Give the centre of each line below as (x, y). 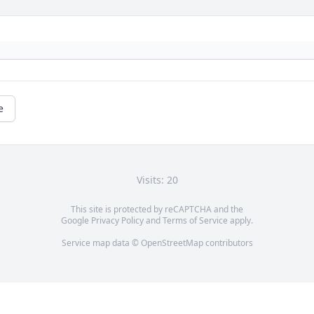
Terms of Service (195, 221)
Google (76, 221)
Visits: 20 (157, 180)
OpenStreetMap (172, 243)
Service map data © (101, 243)
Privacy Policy (117, 221)
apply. (240, 221)
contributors (228, 243)
